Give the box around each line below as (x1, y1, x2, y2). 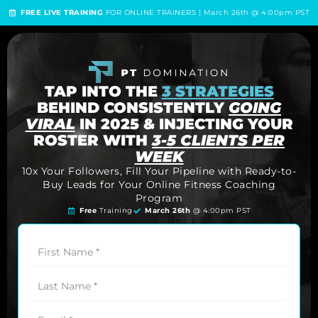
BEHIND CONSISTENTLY (37, 99, 229, 117)
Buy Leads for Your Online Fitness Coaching (43, 178, 275, 192)
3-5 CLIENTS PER (152, 131, 285, 150)
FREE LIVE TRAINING (21, 8, 106, 17)
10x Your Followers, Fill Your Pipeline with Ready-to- (21, 165, 297, 178)
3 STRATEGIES (161, 82, 274, 101)
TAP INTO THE (44, 82, 162, 101)
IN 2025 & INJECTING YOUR (75, 115, 293, 133)
